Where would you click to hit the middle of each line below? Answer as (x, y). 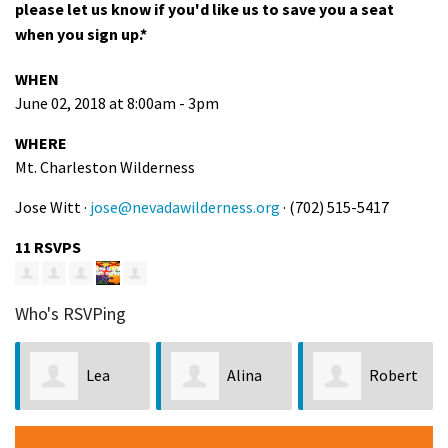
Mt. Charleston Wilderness (105, 166)
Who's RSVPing (70, 314)
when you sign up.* (81, 33)
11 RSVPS (48, 246)
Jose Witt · (52, 206)
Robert (393, 374)
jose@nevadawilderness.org (185, 206)
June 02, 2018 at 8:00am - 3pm (117, 102)
